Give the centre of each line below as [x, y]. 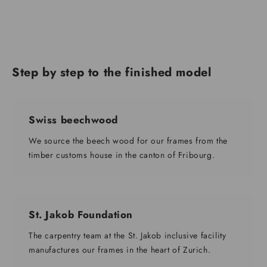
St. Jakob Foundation [81, 215]
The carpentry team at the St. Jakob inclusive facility [128, 236]
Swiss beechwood [73, 120]
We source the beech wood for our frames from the [128, 141]
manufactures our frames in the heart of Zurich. [120, 250]
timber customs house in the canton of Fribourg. [122, 155]
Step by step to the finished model [112, 73]
